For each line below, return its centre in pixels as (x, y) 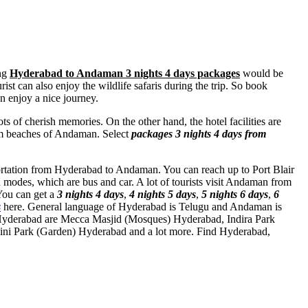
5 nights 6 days (235, 194)
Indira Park (251, 219)
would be (262, 73)
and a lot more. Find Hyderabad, (198, 231)
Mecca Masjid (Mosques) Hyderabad (141, 219)
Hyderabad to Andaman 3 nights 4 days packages (125, 73)
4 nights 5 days (163, 194)
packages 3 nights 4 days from (199, 133)
